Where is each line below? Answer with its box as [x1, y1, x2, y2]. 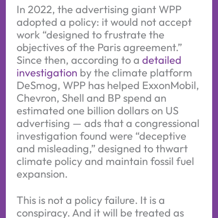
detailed [142, 53, 182, 67]
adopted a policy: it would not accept [16, 15, 192, 29]
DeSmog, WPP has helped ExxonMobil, [16, 78, 199, 92]
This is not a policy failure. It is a [16, 193, 165, 207]
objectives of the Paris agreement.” [16, 40, 182, 54]
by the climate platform [77, 66, 192, 80]
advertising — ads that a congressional [16, 116, 200, 130]
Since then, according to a [16, 53, 142, 67]
